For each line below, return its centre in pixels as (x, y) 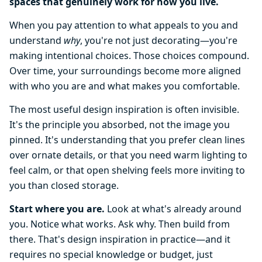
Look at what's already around (173, 209)
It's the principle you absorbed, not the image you (120, 125)
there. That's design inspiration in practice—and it (120, 239)
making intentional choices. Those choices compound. (129, 56)
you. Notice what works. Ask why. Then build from (120, 224)
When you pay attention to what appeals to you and (124, 25)
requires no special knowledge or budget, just (111, 254)
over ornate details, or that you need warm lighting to (128, 155)
